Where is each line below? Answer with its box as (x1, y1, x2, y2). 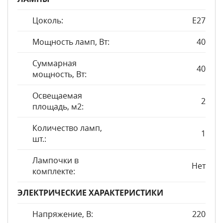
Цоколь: (32, 15, 63, 26)
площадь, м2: (32, 101, 84, 112)
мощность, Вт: (32, 69, 87, 80)
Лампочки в (32, 155, 79, 166)
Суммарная (32, 58, 77, 69)
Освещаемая (32, 90, 82, 101)
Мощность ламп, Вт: (32, 36, 110, 47)
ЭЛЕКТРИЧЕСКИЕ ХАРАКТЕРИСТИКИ (17, 187, 163, 198)
